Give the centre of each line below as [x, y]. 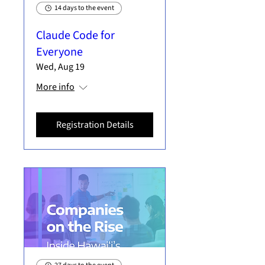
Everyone [59, 52]
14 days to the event [84, 8]
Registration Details [95, 125]
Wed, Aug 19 [60, 67]
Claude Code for [75, 35]
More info [55, 87]
